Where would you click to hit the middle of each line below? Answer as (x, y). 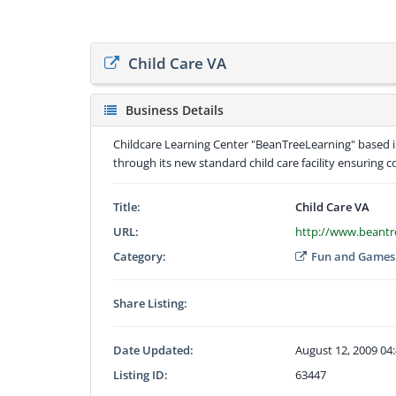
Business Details (175, 110)
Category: (140, 256)
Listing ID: (141, 374)
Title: (127, 206)
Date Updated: (153, 350)
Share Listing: (150, 303)
